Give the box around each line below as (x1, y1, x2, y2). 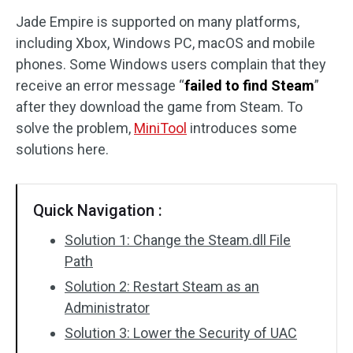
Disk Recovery (31, 17, 112, 32)
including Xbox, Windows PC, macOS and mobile (16, 35, 315, 51)
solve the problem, (16, 120, 134, 136)
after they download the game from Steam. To (16, 98, 303, 115)
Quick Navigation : (33, 201, 162, 220)
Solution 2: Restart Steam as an (65, 278, 259, 295)
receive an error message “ (16, 77, 184, 94)
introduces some (187, 120, 297, 136)
